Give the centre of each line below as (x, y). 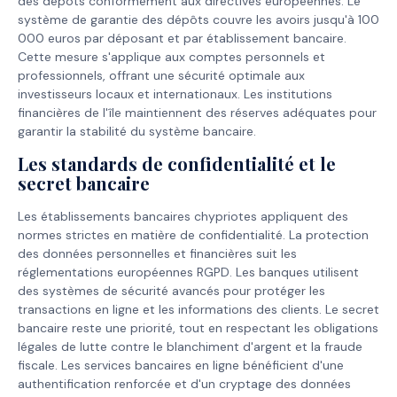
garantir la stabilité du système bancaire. (137, 132)
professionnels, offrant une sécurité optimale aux (161, 76)
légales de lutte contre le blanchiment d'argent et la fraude (190, 346)
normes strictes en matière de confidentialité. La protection (193, 234)
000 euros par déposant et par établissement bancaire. (182, 39)
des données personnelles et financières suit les (157, 253)
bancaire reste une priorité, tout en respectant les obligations (198, 327)
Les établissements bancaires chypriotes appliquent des (183, 216)
